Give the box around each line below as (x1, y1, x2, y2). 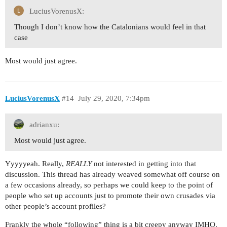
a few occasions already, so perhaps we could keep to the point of (5, 180, 213, 189)
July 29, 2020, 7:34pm (78, 94, 150, 103)
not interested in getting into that (92, 159, 196, 168)
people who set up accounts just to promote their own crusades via (5, 191, 215, 200)
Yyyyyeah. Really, (5, 159, 66, 168)
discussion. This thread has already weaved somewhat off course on (5, 170, 220, 178)
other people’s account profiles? (5, 202, 106, 210)
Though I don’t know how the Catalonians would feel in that (14, 22, 206, 31)
